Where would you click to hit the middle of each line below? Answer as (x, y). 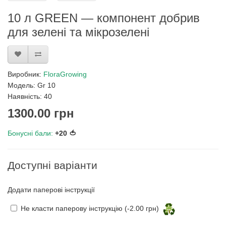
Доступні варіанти (52, 165)
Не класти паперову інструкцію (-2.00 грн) (90, 208)
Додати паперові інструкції (51, 190)
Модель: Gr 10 (32, 85)
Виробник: (25, 74)
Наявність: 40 (30, 96)
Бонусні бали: (30, 133)
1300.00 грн (41, 113)
